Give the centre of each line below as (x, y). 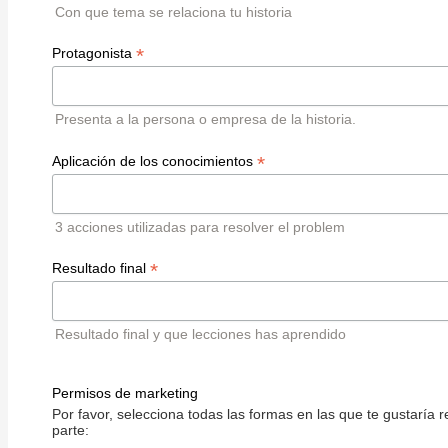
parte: (70, 430)
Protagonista (93, 53)
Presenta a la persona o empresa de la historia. (205, 119)
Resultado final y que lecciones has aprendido (200, 333)
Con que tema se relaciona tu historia (173, 11)
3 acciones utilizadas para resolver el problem (199, 226)
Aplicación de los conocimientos (154, 160)
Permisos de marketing (124, 393)
